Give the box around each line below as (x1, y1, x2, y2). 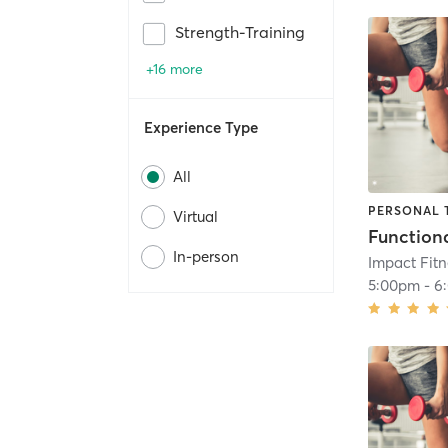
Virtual (173, 207, 218, 227)
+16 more (146, 60, 203, 79)
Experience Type (144, 118, 258, 138)
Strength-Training (175, 22, 305, 43)
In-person (173, 247, 239, 267)
